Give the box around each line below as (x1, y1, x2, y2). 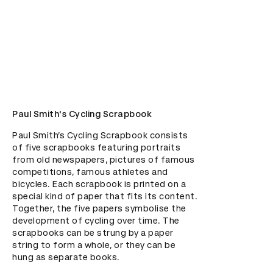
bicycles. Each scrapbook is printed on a (12, 179, 186, 189)
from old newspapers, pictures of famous (12, 155, 195, 165)
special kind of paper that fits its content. (12, 191, 197, 201)
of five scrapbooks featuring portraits (12, 143, 180, 152)
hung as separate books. (12, 252, 120, 262)
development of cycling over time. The (12, 216, 180, 225)
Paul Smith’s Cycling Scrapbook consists (12, 130, 188, 140)
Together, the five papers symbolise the (12, 204, 186, 213)
